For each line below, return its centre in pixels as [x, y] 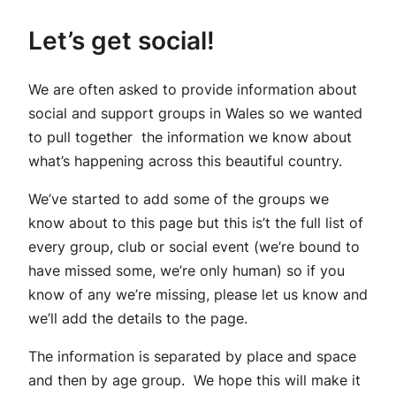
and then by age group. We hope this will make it [194, 381]
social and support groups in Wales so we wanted [195, 114]
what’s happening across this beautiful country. [185, 161]
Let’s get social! [122, 41]
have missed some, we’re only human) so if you [187, 271]
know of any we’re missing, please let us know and [198, 295]
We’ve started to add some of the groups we [179, 199]
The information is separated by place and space [192, 357]
